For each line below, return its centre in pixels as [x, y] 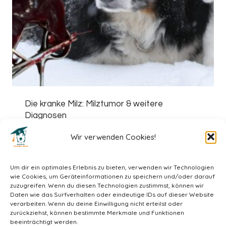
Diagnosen [45, 116]
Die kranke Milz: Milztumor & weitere [94, 104]
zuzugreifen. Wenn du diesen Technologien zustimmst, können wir [107, 185]
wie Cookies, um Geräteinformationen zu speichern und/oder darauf [112, 176]
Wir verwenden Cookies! [113, 137]
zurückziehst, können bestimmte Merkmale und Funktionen [97, 213]
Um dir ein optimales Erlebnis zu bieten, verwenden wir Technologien [112, 167]
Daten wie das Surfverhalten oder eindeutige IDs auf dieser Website [112, 194]
